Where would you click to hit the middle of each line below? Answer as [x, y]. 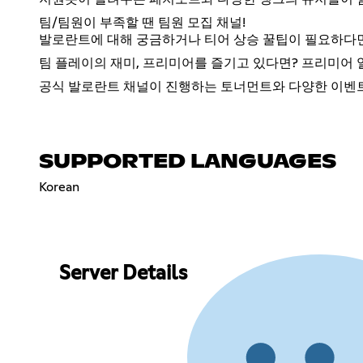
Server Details [123, 274]
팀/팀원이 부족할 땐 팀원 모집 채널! [142, 22]
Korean [59, 187]
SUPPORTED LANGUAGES [188, 162]
